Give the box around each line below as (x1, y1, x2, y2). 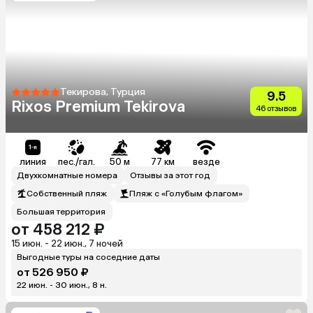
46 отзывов (256, 103, 296, 113)
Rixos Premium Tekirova (11, 96, 185, 116)
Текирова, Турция (60, 85, 145, 98)
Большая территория (17, 206, 105, 217)
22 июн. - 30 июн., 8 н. (17, 279, 107, 290)
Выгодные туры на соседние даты (17, 252, 160, 262)
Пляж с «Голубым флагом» (129, 188, 242, 198)
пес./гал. (57, 156, 95, 167)
